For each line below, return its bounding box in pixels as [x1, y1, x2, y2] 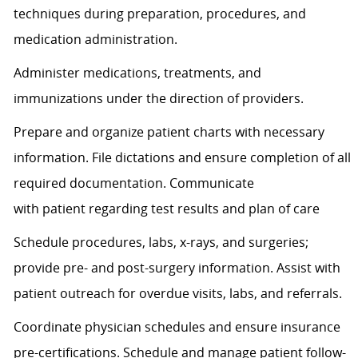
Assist [276, 259, 312, 277]
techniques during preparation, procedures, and [13, 5, 306, 23]
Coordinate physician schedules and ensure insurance [13, 318, 340, 336]
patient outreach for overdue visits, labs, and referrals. [13, 284, 342, 303]
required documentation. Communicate [13, 174, 254, 193]
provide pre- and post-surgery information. [13, 259, 273, 277]
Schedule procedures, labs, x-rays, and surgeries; [13, 233, 308, 252]
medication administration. [13, 30, 181, 49]
